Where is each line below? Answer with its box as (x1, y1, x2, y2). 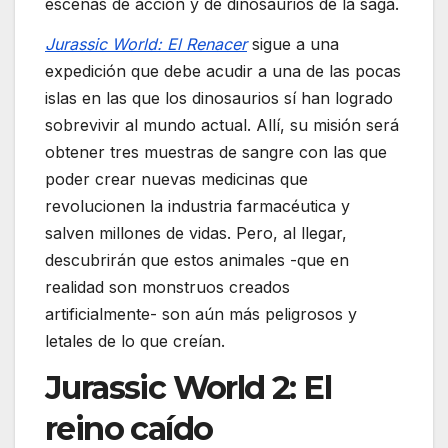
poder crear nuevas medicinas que (45, 168, 308, 189)
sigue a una (247, 33, 339, 54)
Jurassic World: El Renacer (45, 33, 247, 54)
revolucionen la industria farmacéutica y (45, 195, 350, 216)
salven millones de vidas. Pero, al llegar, (45, 222, 347, 243)
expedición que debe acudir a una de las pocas (45, 60, 401, 81)
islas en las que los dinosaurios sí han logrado (45, 87, 393, 108)
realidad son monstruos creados (45, 276, 290, 297)
